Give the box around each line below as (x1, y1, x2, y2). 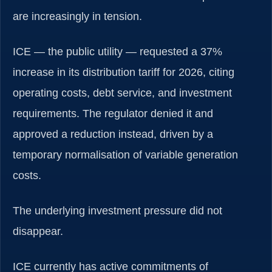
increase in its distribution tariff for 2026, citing (13, 66, 234, 79)
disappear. (13, 225, 63, 238)
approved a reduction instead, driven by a (13, 128, 213, 141)
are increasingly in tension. (13, 10, 142, 23)
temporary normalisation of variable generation (13, 149, 238, 161)
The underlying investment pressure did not (13, 205, 222, 217)
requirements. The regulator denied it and (13, 107, 213, 120)
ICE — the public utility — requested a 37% (13, 46, 222, 58)
